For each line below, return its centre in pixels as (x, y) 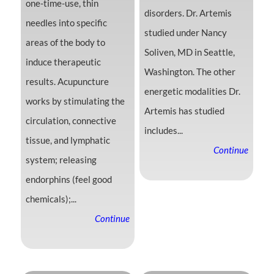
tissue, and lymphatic (68, 140)
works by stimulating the (75, 101)
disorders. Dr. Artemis (188, 13)
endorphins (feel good (68, 180)
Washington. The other (190, 72)
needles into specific (66, 23)
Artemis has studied (184, 111)
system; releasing (61, 160)
